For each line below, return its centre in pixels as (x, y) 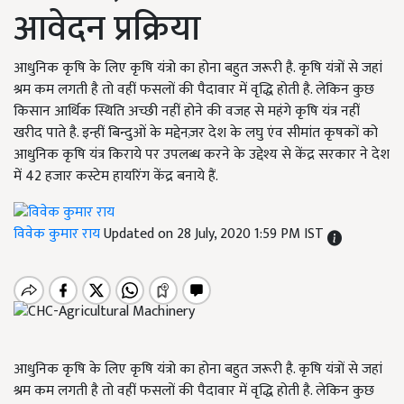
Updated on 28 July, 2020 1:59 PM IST (216, 234)
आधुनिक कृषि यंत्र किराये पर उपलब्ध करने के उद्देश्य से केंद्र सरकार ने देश (202, 155)
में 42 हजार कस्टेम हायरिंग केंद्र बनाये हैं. (116, 176)
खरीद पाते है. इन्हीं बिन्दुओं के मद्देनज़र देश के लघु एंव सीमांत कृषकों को (196, 133)
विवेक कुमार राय (59, 234)
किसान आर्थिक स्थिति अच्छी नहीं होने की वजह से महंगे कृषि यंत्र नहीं (187, 111)
